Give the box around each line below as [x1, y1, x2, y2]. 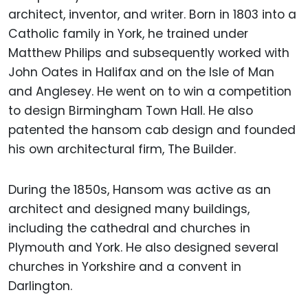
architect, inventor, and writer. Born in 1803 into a [8, 6, 296, 23]
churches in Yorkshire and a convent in [8, 258, 241, 276]
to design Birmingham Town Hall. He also [8, 102, 253, 120]
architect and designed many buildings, [8, 201, 250, 218]
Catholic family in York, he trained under [8, 25, 248, 43]
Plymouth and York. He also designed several [8, 239, 278, 256]
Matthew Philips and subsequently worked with [8, 45, 289, 62]
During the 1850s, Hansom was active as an [8, 181, 271, 199]
